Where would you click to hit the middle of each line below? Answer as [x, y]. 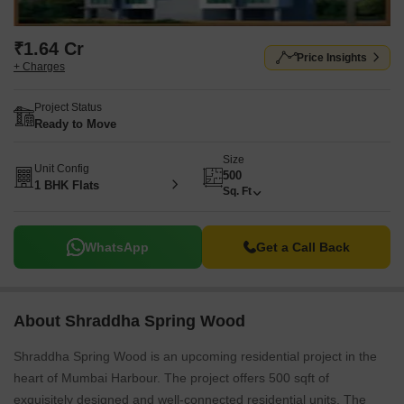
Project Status [68, 107]
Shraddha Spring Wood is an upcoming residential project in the [195, 356]
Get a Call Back [303, 247]
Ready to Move [75, 124]
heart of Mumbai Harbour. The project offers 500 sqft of [171, 378]
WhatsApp [117, 247]
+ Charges [39, 67]
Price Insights [332, 58]
